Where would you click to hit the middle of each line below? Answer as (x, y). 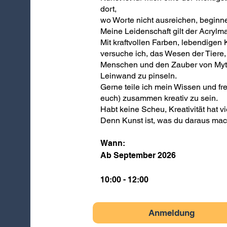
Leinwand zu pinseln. (138, 76)
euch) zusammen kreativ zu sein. (159, 98)
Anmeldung (171, 213)
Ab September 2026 (138, 155)
